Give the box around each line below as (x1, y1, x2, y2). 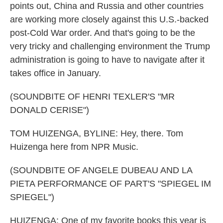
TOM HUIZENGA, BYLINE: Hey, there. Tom (10, 128, 183, 138)
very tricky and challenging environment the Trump (10, 41, 210, 51)
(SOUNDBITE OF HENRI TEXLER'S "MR (10, 92, 175, 102)
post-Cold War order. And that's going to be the (10, 28, 195, 38)
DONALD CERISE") (10, 105, 89, 115)
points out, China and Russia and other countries (10, 1, 204, 11)
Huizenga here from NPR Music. (10, 142, 138, 152)
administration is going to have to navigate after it (10, 55, 205, 65)
